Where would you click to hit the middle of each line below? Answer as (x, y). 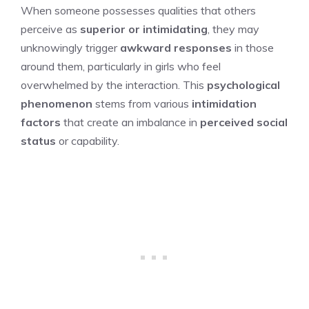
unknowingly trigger (70, 47)
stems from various (142, 103)
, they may (233, 29)
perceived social (244, 122)
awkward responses (176, 47)
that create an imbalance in (130, 122)
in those (253, 47)
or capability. (88, 140)
